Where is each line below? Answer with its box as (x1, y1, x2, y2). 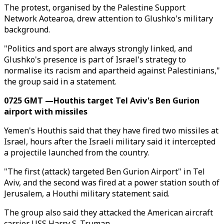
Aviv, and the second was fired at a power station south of (4, 177, 219, 188)
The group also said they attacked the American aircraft (4, 207, 213, 218)
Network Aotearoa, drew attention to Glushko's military (4, 13, 213, 24)
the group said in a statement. (4, 76, 116, 87)
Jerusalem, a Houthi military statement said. (4, 188, 169, 199)
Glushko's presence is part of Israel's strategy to (4, 54, 186, 65)
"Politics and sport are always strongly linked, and (4, 43, 192, 54)
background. (4, 24, 50, 35)
